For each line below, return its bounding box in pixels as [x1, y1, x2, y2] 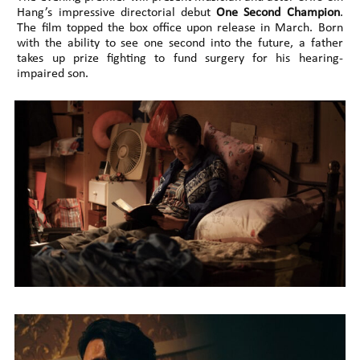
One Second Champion [216, 6, 340, 20]
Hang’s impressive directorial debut [17, 6, 217, 20]
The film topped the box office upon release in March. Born [17, 22, 343, 35]
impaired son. [17, 67, 89, 81]
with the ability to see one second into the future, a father [17, 37, 343, 51]
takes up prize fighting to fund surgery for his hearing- [17, 52, 343, 66]
